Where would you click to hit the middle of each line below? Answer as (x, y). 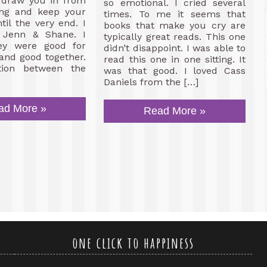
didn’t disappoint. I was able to (175, 48)
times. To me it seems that (175, 14)
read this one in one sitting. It (175, 59)
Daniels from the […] (151, 82)
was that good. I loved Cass (175, 71)
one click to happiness (133, 243)
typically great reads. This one (175, 37)
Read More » (175, 111)
